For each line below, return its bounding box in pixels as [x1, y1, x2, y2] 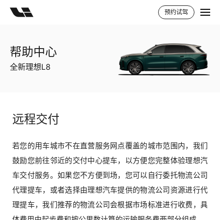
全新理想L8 [10, 62, 51, 72]
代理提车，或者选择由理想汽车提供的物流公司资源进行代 [12, 185, 208, 194]
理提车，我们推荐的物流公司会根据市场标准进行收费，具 [12, 200, 208, 209]
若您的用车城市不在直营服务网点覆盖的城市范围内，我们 [12, 141, 208, 150]
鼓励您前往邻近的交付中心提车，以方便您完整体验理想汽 [12, 156, 208, 165]
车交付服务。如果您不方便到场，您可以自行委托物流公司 [12, 170, 208, 180]
